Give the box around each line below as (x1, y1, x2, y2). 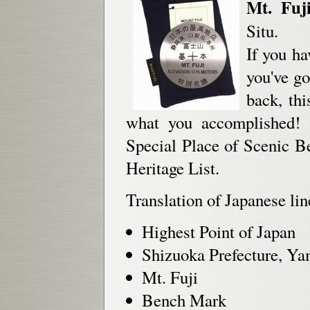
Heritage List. (126, 156, 219, 179)
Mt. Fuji (142, 265, 198, 289)
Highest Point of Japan (142, 219, 295, 243)
